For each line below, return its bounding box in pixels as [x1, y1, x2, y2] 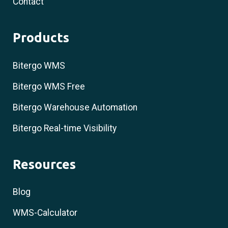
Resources [13, 156, 76, 172]
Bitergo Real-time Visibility [13, 123, 117, 133]
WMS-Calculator [13, 207, 77, 218]
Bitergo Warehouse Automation [13, 102, 137, 112]
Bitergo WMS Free [13, 81, 85, 92]
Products [13, 30, 69, 45]
